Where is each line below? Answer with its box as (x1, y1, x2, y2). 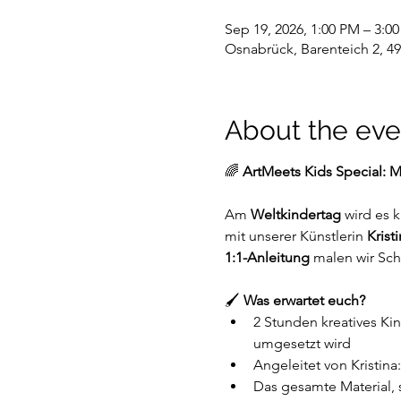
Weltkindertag (250, 206, 341, 224)
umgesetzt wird (252, 335, 351, 353)
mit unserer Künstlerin (224, 227, 367, 245)
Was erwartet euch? (243, 292, 365, 310)
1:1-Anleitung (224, 249, 310, 267)
